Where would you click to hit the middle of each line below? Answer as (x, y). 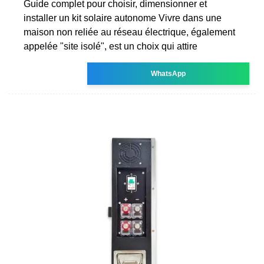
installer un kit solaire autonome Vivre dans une (123, 18)
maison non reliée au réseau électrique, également (129, 32)
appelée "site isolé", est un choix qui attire (110, 46)
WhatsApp (169, 73)
